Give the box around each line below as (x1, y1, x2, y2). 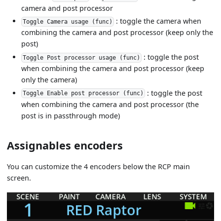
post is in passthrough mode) (21, 110, 120, 120)
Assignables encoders (7, 138, 123, 152)
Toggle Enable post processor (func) (23, 90, 144, 97)
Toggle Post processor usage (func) (23, 54, 141, 61)
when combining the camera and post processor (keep (21, 64, 205, 74)
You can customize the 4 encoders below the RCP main (7, 161, 190, 171)
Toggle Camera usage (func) (23, 18, 113, 26)
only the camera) (21, 75, 77, 85)
